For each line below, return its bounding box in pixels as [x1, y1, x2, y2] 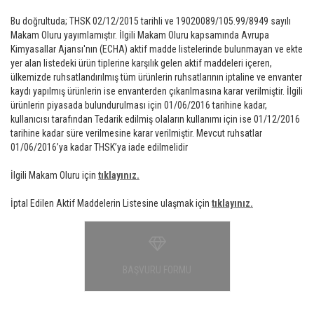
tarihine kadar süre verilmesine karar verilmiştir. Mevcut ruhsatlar [11, 128, 262, 139]
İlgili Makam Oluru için [11, 170, 98, 181]
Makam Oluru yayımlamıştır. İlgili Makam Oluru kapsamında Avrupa [11, 29, 269, 41]
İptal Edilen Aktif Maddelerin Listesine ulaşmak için [11, 198, 212, 209]
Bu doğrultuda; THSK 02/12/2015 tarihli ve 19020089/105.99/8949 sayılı [11, 15, 291, 27]
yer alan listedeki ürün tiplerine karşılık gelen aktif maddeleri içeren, [11, 57, 272, 69]
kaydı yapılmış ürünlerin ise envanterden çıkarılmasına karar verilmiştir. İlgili [11, 86, 303, 97]
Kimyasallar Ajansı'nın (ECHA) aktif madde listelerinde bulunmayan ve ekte [11, 43, 303, 55]
